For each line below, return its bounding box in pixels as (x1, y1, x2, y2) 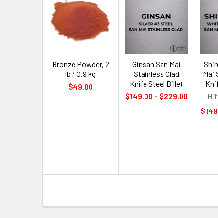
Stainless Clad (133, 69, 179, 79)
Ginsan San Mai (132, 59, 181, 69)
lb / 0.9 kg (65, 69, 96, 79)
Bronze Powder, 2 (52, 59, 109, 69)
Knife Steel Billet (129, 79, 183, 89)
